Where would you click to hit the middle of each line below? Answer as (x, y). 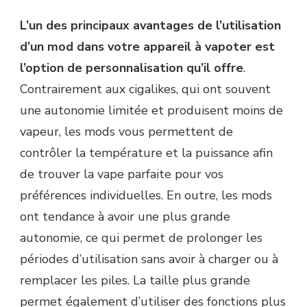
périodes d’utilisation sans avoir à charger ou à (149, 259)
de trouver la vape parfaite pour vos (122, 174)
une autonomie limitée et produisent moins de (151, 110)
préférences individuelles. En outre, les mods (146, 195)
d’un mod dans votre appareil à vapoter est (147, 46)
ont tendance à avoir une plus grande (125, 216)
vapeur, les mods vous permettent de (126, 131)
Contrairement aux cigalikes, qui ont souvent (145, 89)
